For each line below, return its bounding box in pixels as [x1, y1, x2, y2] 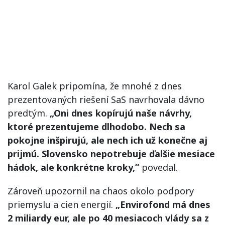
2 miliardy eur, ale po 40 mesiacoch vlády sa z [8, 211, 209, 224]
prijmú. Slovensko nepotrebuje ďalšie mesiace [8, 147, 215, 160]
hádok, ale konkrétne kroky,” [8, 161, 139, 173]
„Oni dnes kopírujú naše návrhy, [50, 106, 192, 119]
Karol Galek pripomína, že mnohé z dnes [8, 79, 182, 92]
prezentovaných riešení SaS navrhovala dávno [8, 93, 204, 105]
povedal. [139, 161, 178, 173]
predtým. [8, 106, 50, 119]
